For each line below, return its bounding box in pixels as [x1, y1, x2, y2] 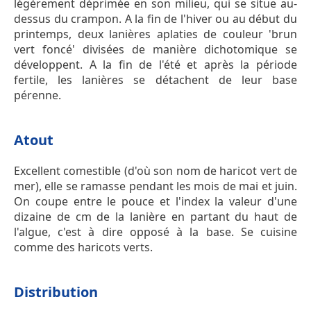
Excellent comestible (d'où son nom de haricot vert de [14, 163, 297, 179]
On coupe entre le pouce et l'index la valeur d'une [14, 194, 297, 210]
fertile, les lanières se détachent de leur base [14, 72, 297, 88]
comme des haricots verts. [14, 239, 153, 255]
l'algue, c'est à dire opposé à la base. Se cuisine [14, 224, 297, 240]
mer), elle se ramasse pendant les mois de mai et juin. [14, 178, 297, 194]
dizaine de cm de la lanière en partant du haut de [14, 209, 297, 225]
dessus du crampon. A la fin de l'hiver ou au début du [14, 11, 297, 27]
